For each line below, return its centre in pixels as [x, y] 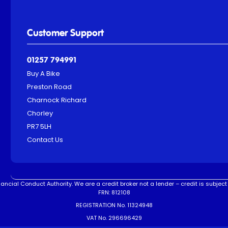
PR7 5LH [39, 127]
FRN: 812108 [114, 193]
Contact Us [45, 140]
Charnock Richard [57, 100]
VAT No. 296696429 [114, 218]
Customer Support [66, 34]
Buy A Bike [44, 74]
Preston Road [50, 87]
